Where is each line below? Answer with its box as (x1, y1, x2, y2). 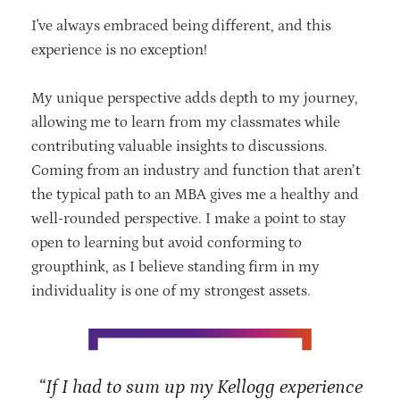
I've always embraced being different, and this (31, 16, 331, 35)
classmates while (230, 112, 340, 131)
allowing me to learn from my (31, 112, 230, 131)
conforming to (207, 233, 302, 252)
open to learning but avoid (31, 233, 207, 252)
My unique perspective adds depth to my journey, (31, 88, 358, 107)
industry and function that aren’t (143, 161, 361, 179)
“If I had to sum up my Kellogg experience (37, 376, 362, 398)
